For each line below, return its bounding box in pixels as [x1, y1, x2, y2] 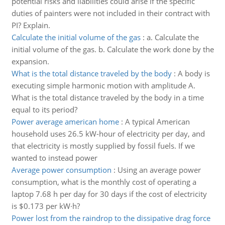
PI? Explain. [11, 20, 50, 30]
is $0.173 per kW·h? [11, 201, 80, 211]
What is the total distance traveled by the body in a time [11, 92, 204, 102]
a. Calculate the [146, 32, 199, 42]
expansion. [11, 56, 49, 66]
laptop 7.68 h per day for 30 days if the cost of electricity [11, 189, 207, 199]
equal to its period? [11, 104, 77, 115]
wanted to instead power [11, 153, 97, 163]
